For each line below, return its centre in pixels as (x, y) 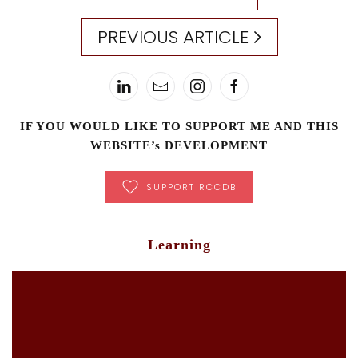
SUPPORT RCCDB (191, 187)
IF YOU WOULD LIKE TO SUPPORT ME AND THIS (179, 126)
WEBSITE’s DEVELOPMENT (179, 145)
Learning (179, 244)
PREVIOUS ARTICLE (175, 37)
